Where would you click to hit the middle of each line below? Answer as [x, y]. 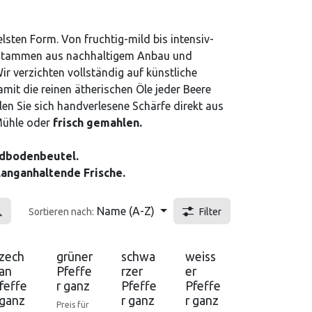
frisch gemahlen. [97, 123]
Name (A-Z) [126, 211]
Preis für [72, 305]
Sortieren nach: [62, 212]
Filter [210, 212]
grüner [74, 257]
